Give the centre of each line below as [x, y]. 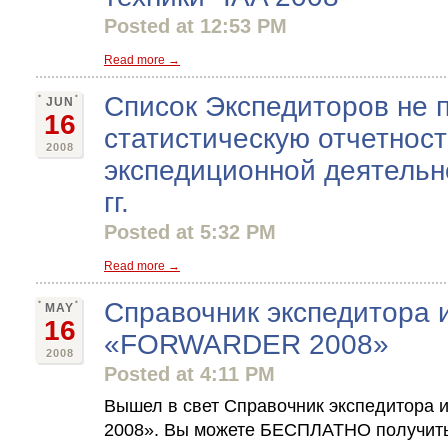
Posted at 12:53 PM [195, 26]
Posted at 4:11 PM [189, 374]
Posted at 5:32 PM [190, 232]
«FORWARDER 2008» [246, 344]
